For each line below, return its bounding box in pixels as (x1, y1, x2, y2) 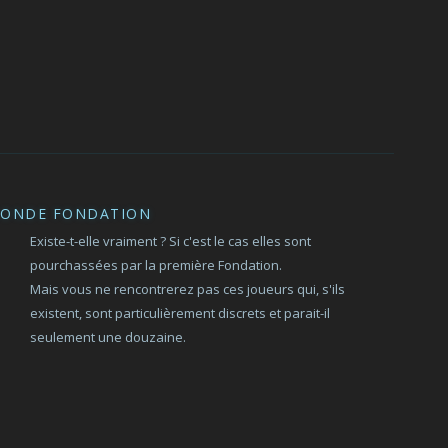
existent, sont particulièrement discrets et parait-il (30, 304, 331, 322)
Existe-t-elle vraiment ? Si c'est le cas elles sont (30, 232, 312, 250)
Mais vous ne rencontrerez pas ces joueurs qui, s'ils (30, 280, 346, 298)
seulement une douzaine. (30, 328, 187, 346)
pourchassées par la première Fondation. (30, 256, 283, 274)
